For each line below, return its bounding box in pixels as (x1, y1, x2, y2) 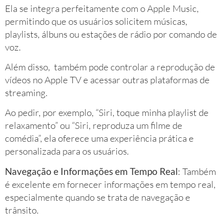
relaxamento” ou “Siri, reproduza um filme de (5, 119, 182, 132)
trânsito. (5, 204, 39, 216)
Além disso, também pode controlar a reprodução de (5, 60, 215, 73)
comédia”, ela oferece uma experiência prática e (5, 132, 194, 145)
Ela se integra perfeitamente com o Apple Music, (5, 2, 199, 14)
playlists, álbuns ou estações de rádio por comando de (5, 28, 217, 40)
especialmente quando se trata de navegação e (5, 191, 190, 203)
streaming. (5, 86, 48, 99)
